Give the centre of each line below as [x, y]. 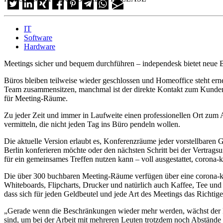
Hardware [40, 46]
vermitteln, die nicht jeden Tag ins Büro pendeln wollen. [92, 124]
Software [38, 37]
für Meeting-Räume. [36, 98]
